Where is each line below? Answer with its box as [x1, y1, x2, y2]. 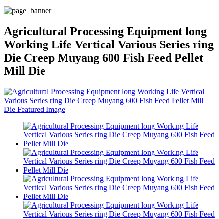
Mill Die [4, 64, 45, 77]
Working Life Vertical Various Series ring [4, 38, 214, 51]
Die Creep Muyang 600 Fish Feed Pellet [4, 51, 203, 64]
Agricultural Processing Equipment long [4, 24, 207, 38]
